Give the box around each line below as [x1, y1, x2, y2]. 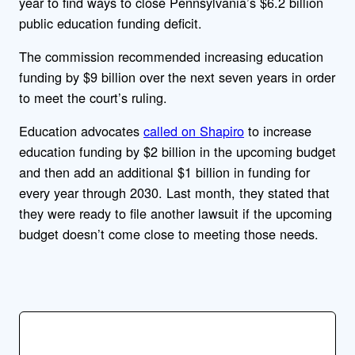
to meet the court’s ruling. [19, 87, 171, 107]
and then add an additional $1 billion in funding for [19, 162, 310, 182]
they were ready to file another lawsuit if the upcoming [19, 204, 332, 223]
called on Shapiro [143, 121, 244, 141]
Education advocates [19, 121, 143, 141]
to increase [244, 121, 311, 141]
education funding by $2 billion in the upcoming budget [19, 142, 336, 162]
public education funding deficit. [19, 13, 206, 32]
